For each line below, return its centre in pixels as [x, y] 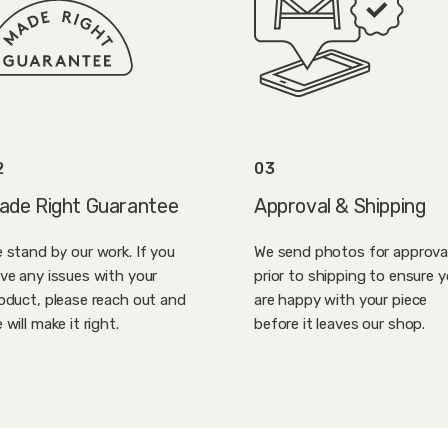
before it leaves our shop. [340, 324]
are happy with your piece [341, 300]
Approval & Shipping [340, 207]
